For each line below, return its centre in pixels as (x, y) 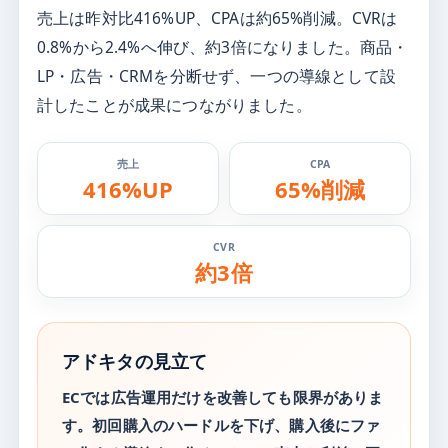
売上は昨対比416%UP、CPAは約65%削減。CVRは (217, 18)
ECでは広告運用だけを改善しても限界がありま (223, 397)
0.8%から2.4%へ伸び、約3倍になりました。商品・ (223, 47)
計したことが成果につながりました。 (174, 105)
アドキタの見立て (135, 361)
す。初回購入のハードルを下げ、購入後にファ (221, 425)
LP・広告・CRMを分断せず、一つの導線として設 (216, 76)
